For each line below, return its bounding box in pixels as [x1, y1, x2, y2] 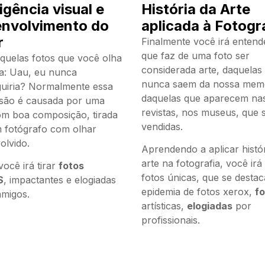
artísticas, [141, 200, 188, 212]
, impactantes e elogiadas [3, 174, 116, 186]
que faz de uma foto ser [141, 49, 250, 62]
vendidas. [141, 120, 186, 132]
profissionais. [141, 214, 203, 227]
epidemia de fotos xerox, [141, 186, 256, 198]
